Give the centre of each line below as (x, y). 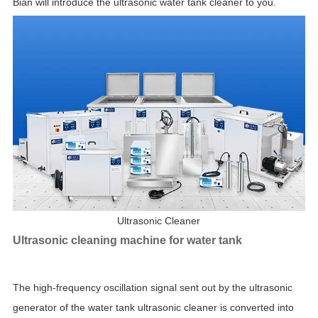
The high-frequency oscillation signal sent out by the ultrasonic (152, 288)
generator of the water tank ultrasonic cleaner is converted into (153, 308)
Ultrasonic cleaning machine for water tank (127, 241)
